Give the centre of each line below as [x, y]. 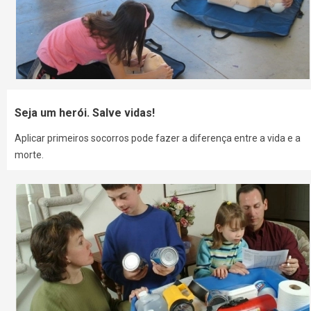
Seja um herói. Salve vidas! [85, 113]
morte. [30, 155]
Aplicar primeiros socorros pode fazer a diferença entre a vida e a [158, 138]
